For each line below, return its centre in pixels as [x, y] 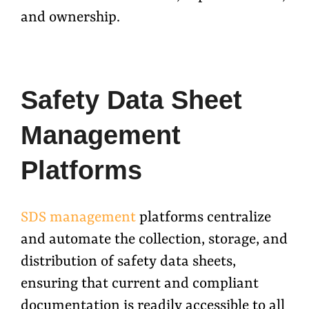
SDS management [78, 218]
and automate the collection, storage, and [154, 240]
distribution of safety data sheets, [128, 262]
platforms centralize [203, 218]
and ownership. [70, 18]
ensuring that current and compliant [140, 285]
